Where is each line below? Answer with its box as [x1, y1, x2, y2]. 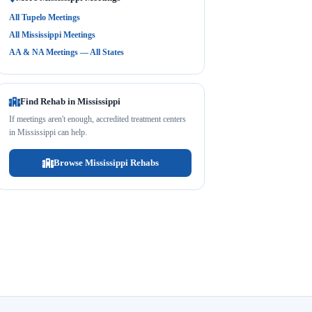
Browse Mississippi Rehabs [53, 157, 159, 168]
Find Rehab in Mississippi [20, 96, 120, 107]
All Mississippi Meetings [9, 30, 95, 40]
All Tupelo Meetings [9, 13, 80, 22]
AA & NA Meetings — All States [9, 47, 124, 57]
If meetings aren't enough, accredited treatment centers [9, 114, 186, 124]
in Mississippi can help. [9, 127, 87, 137]
